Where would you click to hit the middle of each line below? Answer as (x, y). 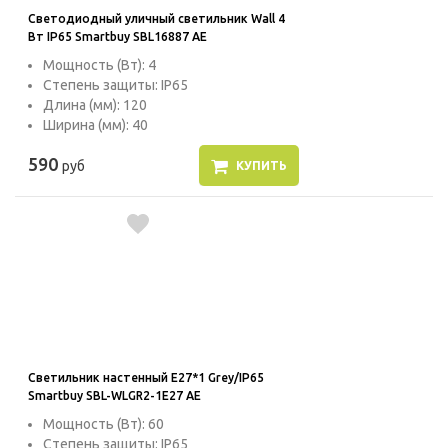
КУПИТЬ (261, 166)
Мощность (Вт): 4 (99, 65)
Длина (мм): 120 (95, 105)
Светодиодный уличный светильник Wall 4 (156, 19)
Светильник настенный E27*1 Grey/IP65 (146, 378)
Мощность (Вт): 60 (103, 424)
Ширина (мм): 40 (95, 125)
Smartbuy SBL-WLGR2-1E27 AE (114, 396)
